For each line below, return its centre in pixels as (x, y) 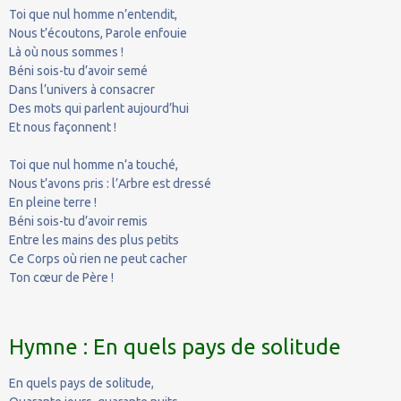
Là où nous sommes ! (66, 51)
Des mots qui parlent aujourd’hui (99, 108)
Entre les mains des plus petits (94, 239)
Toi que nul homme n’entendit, (93, 14)
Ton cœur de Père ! (61, 277)
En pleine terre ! (53, 202)
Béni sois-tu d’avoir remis (78, 221)
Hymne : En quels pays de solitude (175, 346)
